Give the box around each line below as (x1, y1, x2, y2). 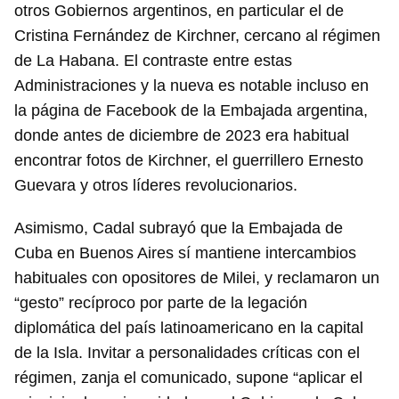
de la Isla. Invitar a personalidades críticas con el (14, 344, 360, 362)
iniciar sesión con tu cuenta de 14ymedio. (31, 119, 292, 134)
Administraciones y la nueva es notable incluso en (14, 77, 369, 95)
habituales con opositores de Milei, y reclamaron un (14, 269, 379, 288)
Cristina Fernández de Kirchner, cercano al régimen (14, 27, 380, 45)
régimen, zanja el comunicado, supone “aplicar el (14, 369, 362, 387)
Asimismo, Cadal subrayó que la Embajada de (14, 219, 343, 238)
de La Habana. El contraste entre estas (14, 52, 292, 70)
